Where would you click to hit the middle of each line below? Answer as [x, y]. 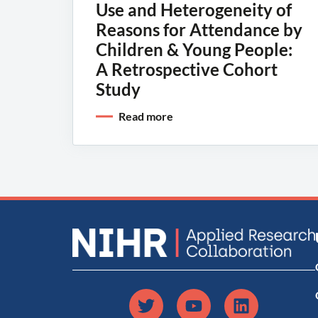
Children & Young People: [194, 50]
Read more [146, 116]
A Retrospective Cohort [187, 70]
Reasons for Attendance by [199, 30]
